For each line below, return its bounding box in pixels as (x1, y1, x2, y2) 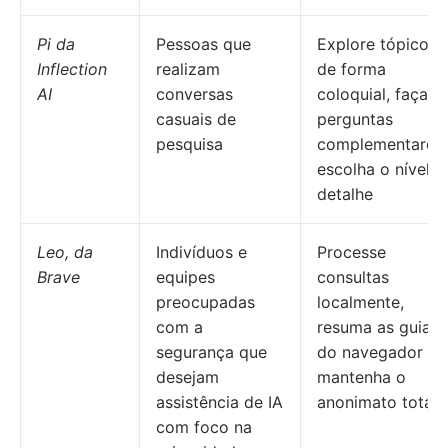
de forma (317, 59, 386, 79)
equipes (156, 267, 215, 287)
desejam (156, 367, 219, 387)
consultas (317, 267, 389, 287)
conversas (156, 84, 233, 104)
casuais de (156, 109, 236, 129)
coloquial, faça (317, 84, 428, 104)
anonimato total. (317, 392, 441, 412)
